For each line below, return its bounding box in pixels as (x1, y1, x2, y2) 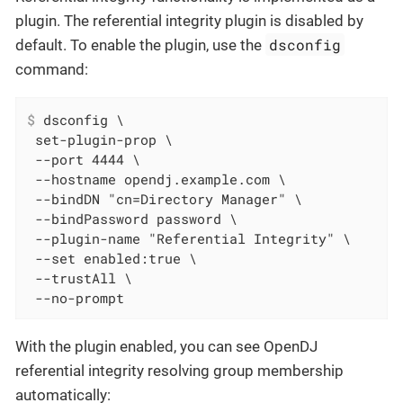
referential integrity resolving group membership (15, 361, 344, 380)
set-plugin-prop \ (27, 130, 174, 148)
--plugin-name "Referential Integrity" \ (27, 228, 352, 247)
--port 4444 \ (27, 149, 141, 168)
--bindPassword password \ (27, 209, 238, 228)
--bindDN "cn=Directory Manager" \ (27, 189, 303, 208)
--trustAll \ (27, 268, 133, 287)
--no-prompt (27, 288, 125, 307)
